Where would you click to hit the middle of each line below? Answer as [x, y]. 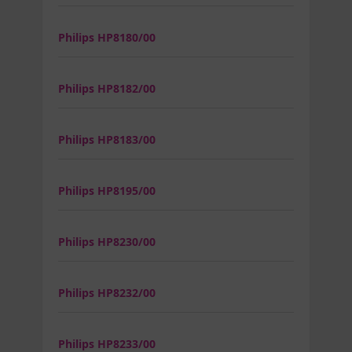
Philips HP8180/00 [107, 37]
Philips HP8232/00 [107, 292]
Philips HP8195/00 [107, 190]
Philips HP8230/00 [107, 241]
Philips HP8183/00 [107, 139]
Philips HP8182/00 [107, 88]
